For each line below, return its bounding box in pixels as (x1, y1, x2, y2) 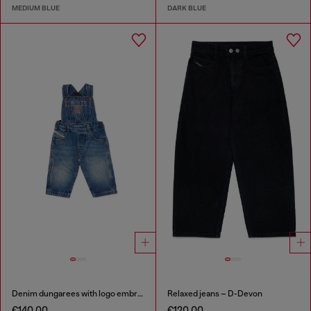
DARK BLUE (167, 3, 206, 12)
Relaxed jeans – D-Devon (167, 289, 262, 299)
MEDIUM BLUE (12, 3, 60, 12)
